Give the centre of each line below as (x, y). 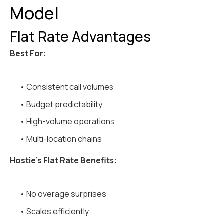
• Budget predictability (61, 104)
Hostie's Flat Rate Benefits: (63, 161)
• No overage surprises (63, 194)
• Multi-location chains (61, 139)
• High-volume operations (67, 122)
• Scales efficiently (54, 211)
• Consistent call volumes (67, 87)
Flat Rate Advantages (80, 37)
